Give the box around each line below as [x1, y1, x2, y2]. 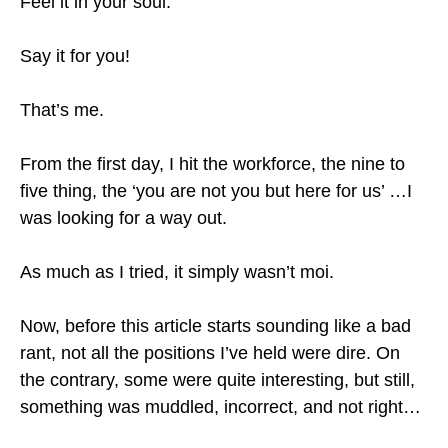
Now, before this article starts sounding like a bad [20, 316, 411, 336]
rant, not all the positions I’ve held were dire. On [20, 343, 400, 363]
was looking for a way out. [20, 208, 227, 228]
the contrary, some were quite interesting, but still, [20, 370, 415, 390]
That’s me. [20, 100, 104, 120]
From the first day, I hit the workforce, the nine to [20, 154, 405, 174]
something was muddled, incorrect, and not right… [20, 397, 421, 417]
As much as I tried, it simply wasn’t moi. [20, 262, 334, 282]
